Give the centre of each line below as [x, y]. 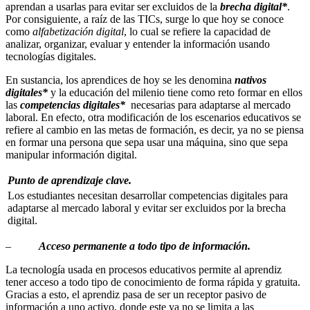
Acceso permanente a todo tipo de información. [145, 246]
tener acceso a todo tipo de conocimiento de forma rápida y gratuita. [153, 282]
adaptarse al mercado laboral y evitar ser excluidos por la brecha [147, 208]
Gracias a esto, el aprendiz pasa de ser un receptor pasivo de [136, 295]
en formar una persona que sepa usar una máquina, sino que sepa [147, 143]
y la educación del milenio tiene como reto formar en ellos [175, 93]
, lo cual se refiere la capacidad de [197, 32]
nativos [250, 80]
